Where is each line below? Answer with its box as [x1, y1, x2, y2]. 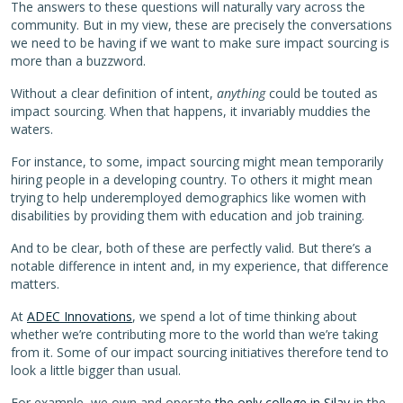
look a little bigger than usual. [11, 361, 181, 379]
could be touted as [269, 84, 378, 102]
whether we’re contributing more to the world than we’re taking [11, 325, 378, 343]
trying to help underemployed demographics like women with [11, 188, 366, 206]
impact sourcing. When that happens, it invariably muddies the [11, 102, 371, 120]
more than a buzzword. [11, 51, 146, 69]
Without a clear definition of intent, [11, 84, 217, 102]
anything [217, 84, 269, 102]
